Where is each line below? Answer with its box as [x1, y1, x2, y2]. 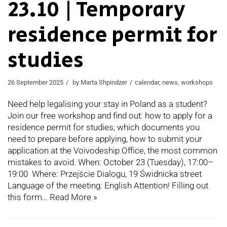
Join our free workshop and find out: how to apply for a [8, 110, 212, 121]
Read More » [50, 192, 97, 203]
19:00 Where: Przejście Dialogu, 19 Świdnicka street [8, 169, 202, 179]
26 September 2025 [8, 79, 63, 87]
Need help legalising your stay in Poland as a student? [8, 99, 207, 109]
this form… [8, 192, 50, 203]
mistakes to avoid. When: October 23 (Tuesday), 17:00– [8, 157, 213, 168]
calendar [135, 79, 159, 87]
